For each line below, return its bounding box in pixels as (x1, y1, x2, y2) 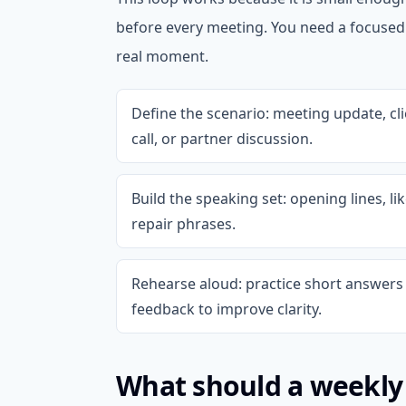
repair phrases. (131, 214, 236, 234)
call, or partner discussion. (131, 129, 313, 149)
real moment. (116, 46, 208, 66)
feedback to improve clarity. (131, 299, 322, 319)
